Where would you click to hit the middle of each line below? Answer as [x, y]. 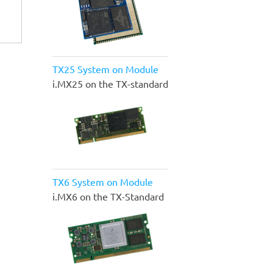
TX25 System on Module [105, 69]
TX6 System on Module [103, 182]
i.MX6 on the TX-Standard [108, 197]
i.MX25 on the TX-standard [110, 84]
